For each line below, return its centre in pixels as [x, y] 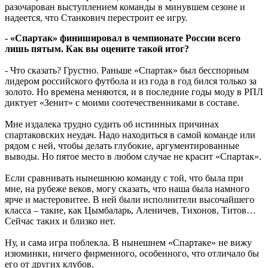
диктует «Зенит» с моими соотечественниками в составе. [122, 102]
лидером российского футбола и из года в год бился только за [131, 81]
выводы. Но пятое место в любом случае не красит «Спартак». [133, 156]
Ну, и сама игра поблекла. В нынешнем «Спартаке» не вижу [128, 242]
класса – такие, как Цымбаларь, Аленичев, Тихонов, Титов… [130, 210]
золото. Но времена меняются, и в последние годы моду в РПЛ [134, 92]
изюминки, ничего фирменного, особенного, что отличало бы [132, 253]
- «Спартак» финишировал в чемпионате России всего [123, 38]
